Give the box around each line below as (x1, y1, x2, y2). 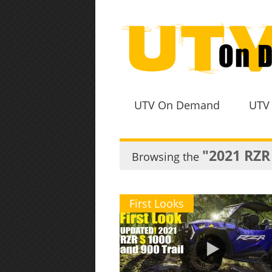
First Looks (129, 196, 184, 211)
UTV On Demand (134, 98, 220, 112)
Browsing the (132, 149, 202, 164)
